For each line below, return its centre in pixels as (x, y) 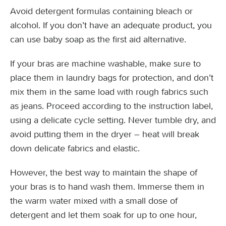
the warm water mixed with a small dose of (94, 201)
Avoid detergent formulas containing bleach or (101, 11)
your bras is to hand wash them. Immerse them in (107, 187)
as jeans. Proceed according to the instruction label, (111, 106)
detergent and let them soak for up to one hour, (103, 215)
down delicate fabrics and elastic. (75, 148)
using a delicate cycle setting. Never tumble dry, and (113, 120)
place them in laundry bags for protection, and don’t (112, 78)
